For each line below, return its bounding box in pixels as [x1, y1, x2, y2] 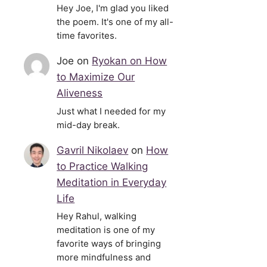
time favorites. [57, 30, 117, 42]
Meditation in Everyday [57, 176, 167, 188]
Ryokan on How [92, 55, 167, 67]
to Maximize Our [57, 71, 135, 83]
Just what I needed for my [57, 105, 166, 117]
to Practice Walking [57, 160, 148, 172]
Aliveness [57, 87, 103, 100]
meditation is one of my [57, 224, 156, 235]
